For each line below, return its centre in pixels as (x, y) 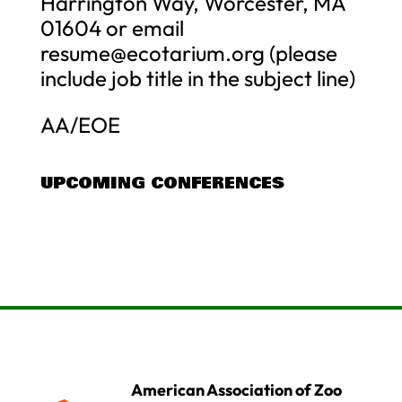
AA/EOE (80, 124)
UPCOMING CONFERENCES (162, 183)
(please (301, 52)
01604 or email (112, 27)
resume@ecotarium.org (152, 52)
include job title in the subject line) (197, 78)
